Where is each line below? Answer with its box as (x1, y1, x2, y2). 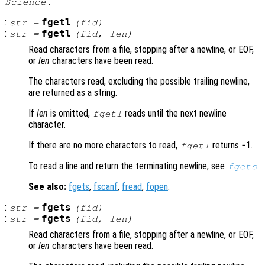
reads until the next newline (122, 107, 227, 119)
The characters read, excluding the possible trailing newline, (28, 75, 250, 87)
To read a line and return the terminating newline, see (28, 160, 227, 172)
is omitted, (48, 107, 92, 119)
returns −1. (210, 139, 253, 151)
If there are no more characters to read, (28, 139, 180, 151)
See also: (28, 180, 66, 192)
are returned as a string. (28, 86, 117, 98)
